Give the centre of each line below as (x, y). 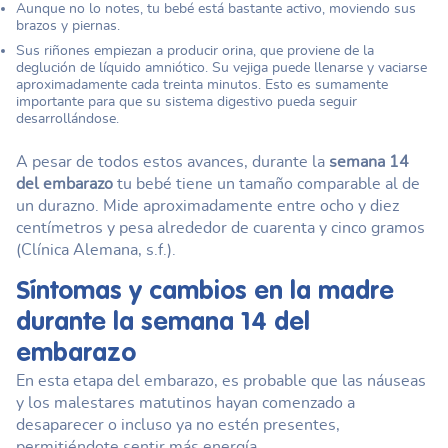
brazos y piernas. (68, 25)
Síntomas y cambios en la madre (205, 292)
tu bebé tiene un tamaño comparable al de (266, 184)
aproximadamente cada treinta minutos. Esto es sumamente (202, 84)
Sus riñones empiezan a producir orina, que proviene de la (195, 50)
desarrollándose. (67, 118)
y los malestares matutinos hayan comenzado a (185, 403)
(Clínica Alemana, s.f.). (96, 250)
